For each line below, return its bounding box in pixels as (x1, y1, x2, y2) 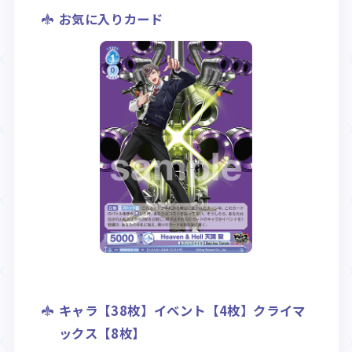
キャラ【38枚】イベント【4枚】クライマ (58, 300, 306, 320)
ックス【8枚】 (58, 323, 145, 343)
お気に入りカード (58, 9, 163, 28)
